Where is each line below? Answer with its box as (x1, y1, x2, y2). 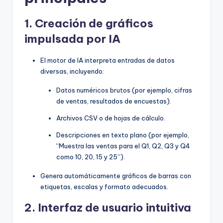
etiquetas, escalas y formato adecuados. (40, 183, 168, 191)
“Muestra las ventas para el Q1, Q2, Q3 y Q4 (56, 142, 190, 150)
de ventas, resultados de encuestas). (56, 97, 171, 106)
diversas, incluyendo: (40, 67, 104, 76)
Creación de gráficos (35, 16, 153, 31)
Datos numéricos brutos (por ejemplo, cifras (56, 86, 192, 95)
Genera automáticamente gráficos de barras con (40, 172, 191, 180)
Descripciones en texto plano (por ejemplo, (56, 131, 189, 139)
